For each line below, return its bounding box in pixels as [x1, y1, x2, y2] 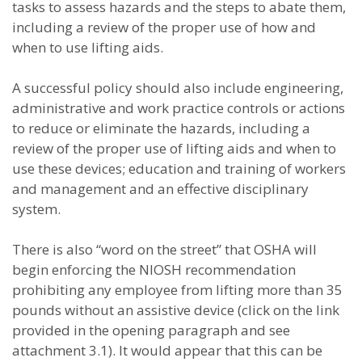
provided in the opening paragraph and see [12, 321, 290, 339]
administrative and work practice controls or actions [12, 99, 345, 117]
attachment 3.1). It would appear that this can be [12, 341, 322, 360]
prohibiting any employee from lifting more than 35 [12, 280, 343, 299]
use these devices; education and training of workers [12, 159, 346, 178]
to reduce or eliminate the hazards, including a [12, 119, 310, 137]
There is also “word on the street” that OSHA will [12, 240, 317, 259]
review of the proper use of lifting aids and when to [12, 139, 336, 158]
